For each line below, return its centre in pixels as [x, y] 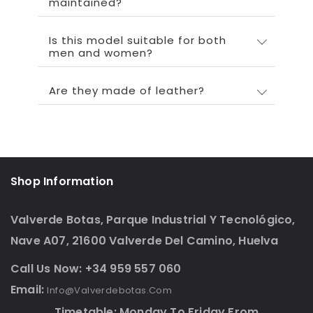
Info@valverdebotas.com [110, 290]
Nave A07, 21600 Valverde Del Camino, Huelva [145, 240]
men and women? [101, 52]
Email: [29, 289]
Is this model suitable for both [138, 40]
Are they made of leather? [127, 90]
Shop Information [62, 181]
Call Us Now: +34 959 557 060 [96, 268]
